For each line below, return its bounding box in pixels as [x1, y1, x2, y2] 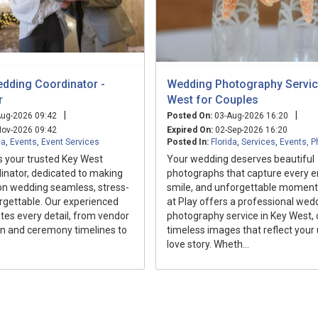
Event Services [41, 136, 99, 147]
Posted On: [167, 110, 212, 121]
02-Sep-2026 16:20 [213, 124, 287, 135]
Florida [211, 136, 237, 147]
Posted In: [167, 136, 209, 147]
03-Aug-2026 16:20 [212, 110, 288, 121]
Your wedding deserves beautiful [167, 153, 314, 165]
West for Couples [167, 92, 261, 106]
